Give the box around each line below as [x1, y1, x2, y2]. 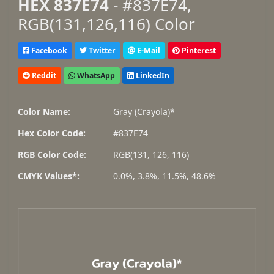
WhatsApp [75, 70, 115, 81]
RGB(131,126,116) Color [18, 13, 195, 35]
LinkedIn [134, 70, 169, 81]
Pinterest [180, 45, 216, 56]
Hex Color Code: [18, 127, 86, 139]
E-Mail [135, 45, 160, 56]
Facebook [29, 45, 67, 56]
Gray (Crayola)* [113, 106, 175, 118]
